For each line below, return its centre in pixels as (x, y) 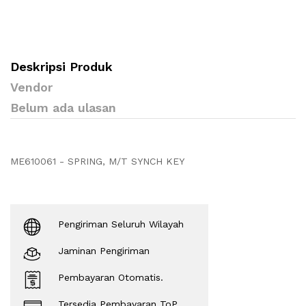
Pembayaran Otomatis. (111, 278)
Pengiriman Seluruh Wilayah (121, 224)
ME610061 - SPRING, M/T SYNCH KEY (97, 162)
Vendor (31, 87)
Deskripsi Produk (61, 67)
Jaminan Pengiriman (104, 251)
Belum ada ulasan (63, 108)
